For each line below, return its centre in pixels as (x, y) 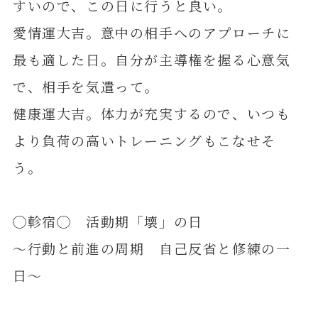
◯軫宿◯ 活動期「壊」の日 (108, 221)
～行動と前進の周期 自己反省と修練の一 (152, 248)
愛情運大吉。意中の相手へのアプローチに (152, 33)
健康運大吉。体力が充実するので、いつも (152, 114)
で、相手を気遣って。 (86, 87)
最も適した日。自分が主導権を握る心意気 (152, 60)
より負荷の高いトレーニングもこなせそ (144, 141)
